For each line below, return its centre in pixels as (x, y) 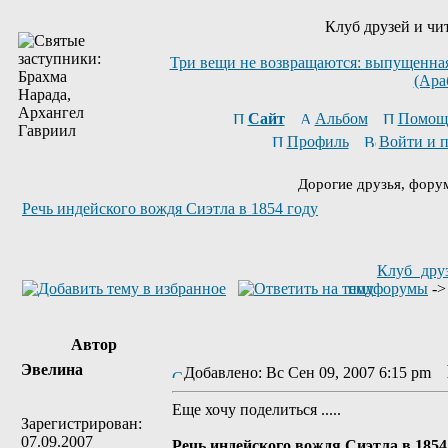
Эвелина (52, 369)
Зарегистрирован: (81, 423)
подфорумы (388, 288)
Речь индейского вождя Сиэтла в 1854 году (170, 208)
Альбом (341, 118)
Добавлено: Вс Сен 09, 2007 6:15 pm (313, 372)
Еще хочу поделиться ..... (256, 409)
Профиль (317, 141)
